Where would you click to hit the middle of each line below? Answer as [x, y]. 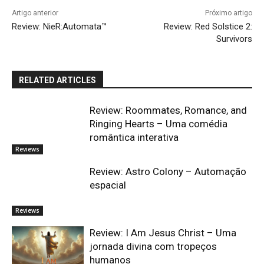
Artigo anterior [35, 13]
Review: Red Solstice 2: [208, 27]
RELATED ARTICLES [57, 80]
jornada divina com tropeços [154, 246]
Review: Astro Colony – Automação [168, 171]
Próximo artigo [228, 13]
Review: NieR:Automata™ [59, 27]
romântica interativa [134, 138]
